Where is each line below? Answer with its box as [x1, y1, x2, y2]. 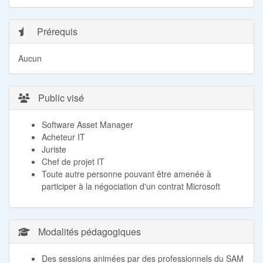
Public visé [36, 90, 84, 104]
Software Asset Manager [42, 118, 133, 130]
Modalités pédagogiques [36, 224, 141, 238]
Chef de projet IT [42, 155, 104, 167]
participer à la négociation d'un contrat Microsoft [42, 180, 220, 192]
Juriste [42, 143, 66, 155]
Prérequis [35, 24, 77, 38]
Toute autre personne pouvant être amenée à [42, 167, 211, 180]
